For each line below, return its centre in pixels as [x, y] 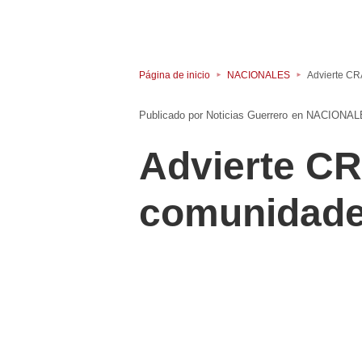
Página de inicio [175, 75]
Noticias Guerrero [247, 116]
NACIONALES [259, 75]
